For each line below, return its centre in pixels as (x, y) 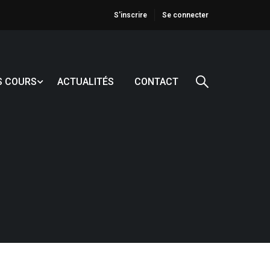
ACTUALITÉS (86, 82)
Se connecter (185, 15)
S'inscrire (130, 15)
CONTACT (156, 82)
